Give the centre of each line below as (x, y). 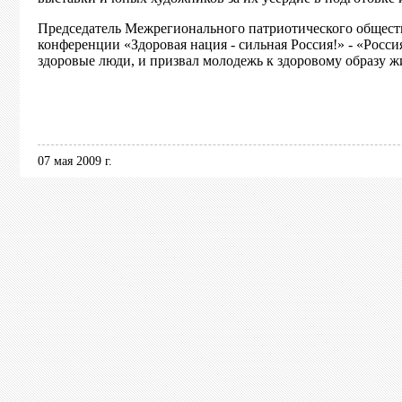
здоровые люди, (88, 61)
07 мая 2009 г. (75, 161)
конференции (81, 44)
